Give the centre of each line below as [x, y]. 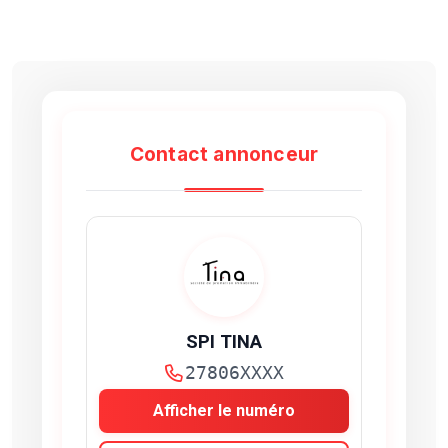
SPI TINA [224, 342]
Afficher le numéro [224, 411]
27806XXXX [234, 373]
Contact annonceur [224, 154]
